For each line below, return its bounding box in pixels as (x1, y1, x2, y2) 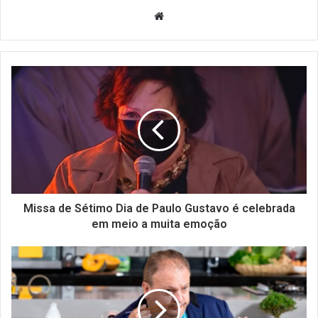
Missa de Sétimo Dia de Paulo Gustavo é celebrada (23, 202, 295, 216)
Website (163, 9, 204, 23)
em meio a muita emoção (91, 217, 227, 231)
